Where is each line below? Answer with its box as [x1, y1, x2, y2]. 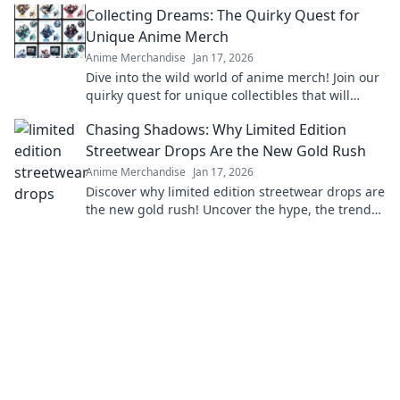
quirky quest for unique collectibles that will [86, 87, 350, 104]
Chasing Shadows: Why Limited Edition [86, 120, 346, 139]
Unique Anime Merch [86, 27, 229, 46]
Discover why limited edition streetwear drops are [86, 183, 385, 200]
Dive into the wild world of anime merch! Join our [86, 69, 379, 86]
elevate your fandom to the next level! [86, 104, 312, 121]
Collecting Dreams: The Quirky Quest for [86, 5, 360, 25]
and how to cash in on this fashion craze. [86, 219, 331, 236]
